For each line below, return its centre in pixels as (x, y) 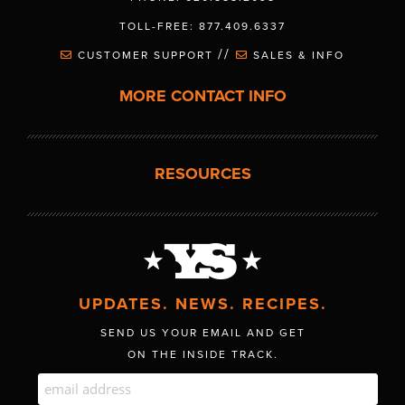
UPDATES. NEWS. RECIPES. (202, 303)
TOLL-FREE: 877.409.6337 (202, 26)
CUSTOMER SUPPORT (146, 55)
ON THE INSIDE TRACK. (202, 354)
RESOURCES (202, 173)
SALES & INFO (297, 55)
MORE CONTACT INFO (202, 95)
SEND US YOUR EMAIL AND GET (202, 332)
